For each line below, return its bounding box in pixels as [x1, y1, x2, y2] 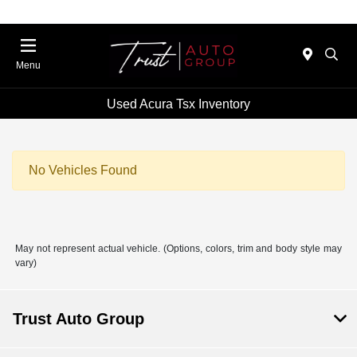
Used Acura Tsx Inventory [107, 96, 250, 111]
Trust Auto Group [13, 310, 144, 328]
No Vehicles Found [29, 163, 137, 178]
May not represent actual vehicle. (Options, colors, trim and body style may [15, 243, 342, 255]
